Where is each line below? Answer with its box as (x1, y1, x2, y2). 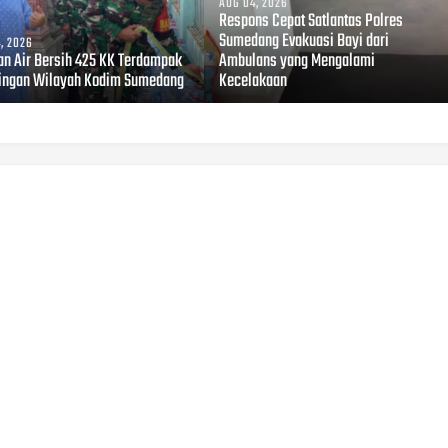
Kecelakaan (218, 66, 287, 96)
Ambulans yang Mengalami (218, 46, 375, 76)
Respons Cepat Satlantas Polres (218, 6, 403, 36)
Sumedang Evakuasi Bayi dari (218, 26, 389, 56)
